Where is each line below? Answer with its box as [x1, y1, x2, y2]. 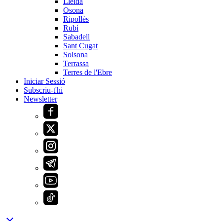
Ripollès [63, 15, 89, 24]
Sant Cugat [63, 41, 98, 50]
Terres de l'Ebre [63, 68, 112, 77]
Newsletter [24, 95, 57, 104]
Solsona [63, 50, 88, 59]
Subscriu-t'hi [24, 86, 63, 95]
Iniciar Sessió [24, 77, 65, 86]
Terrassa [63, 59, 89, 68]
